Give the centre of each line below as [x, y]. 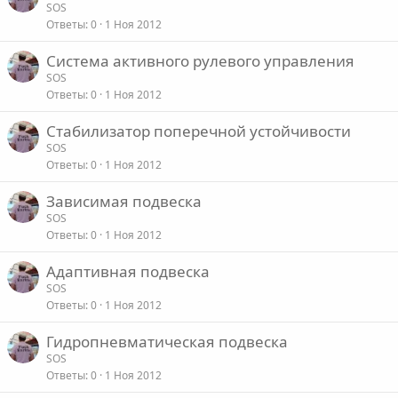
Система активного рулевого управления [200, 61]
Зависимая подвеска [124, 202]
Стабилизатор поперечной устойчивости [199, 131]
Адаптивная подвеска [128, 272]
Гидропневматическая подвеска [167, 342]
